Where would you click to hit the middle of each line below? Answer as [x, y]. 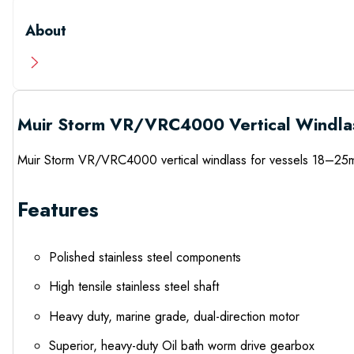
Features [58, 209]
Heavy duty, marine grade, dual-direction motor [174, 316]
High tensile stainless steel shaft [134, 287]
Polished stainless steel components [145, 257]
